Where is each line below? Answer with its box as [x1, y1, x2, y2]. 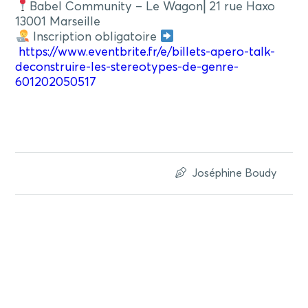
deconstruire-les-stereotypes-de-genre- [15, 60, 239, 74]
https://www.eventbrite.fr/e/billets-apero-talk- [19, 45, 276, 58]
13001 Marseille [15, 15, 101, 28]
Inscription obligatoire [29, 30, 160, 43]
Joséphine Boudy [191, 167, 276, 179]
